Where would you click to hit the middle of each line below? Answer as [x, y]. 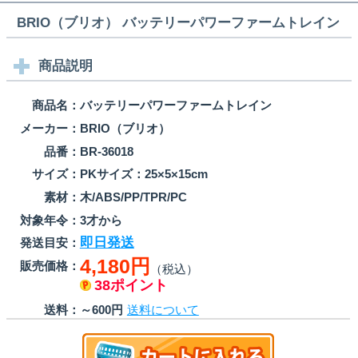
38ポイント [131, 285]
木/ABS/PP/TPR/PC [133, 197]
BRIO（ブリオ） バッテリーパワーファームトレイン [179, 22]
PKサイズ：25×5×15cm [143, 174]
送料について [163, 310]
